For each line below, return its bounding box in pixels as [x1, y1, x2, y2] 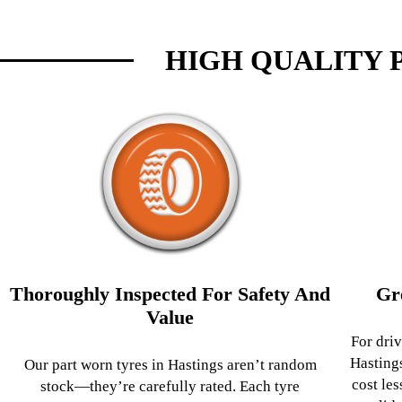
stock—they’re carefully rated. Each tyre [40, 377, 301, 395]
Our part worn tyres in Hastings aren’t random [23, 355, 317, 373]
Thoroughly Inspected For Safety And [10, 282, 331, 305]
